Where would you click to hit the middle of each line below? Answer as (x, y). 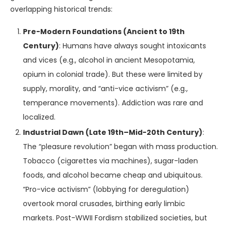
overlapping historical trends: (61, 9)
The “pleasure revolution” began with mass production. (120, 147)
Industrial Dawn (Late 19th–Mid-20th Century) (113, 132)
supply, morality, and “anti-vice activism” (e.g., (105, 89)
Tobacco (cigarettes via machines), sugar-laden (110, 161)
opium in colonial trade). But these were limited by (113, 74)
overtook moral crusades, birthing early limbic (104, 204)
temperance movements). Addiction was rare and (113, 103)
